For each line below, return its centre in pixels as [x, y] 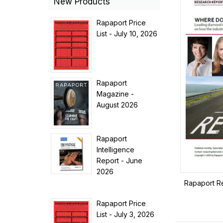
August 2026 [117, 105]
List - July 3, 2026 [126, 214]
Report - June [120, 161]
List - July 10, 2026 [127, 34]
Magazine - [115, 94]
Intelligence [116, 150]
